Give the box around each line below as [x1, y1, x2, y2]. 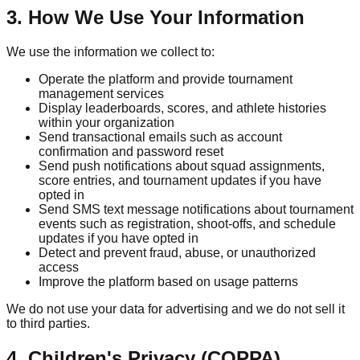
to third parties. [6, 317, 90, 331]
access [39, 260, 79, 275]
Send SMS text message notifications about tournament [39, 202, 354, 217]
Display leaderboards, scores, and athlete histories [39, 101, 326, 116]
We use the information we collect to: [6, 45, 215, 59]
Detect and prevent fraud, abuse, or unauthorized [39, 246, 316, 260]
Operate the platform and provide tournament [39, 72, 292, 87]
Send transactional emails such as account [39, 130, 282, 145]
